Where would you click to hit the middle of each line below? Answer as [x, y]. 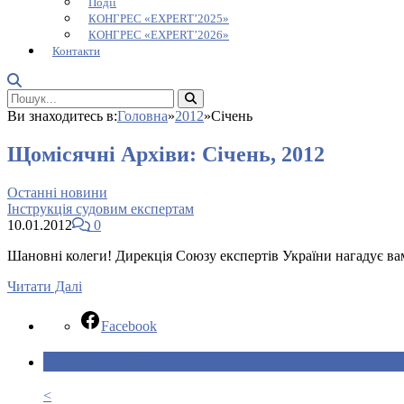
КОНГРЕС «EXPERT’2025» [159, 18]
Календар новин [108, 361]
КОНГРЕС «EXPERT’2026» [159, 35]
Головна [142, 116]
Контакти [76, 51]
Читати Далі [45, 286]
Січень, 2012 [263, 154]
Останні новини [57, 192]
